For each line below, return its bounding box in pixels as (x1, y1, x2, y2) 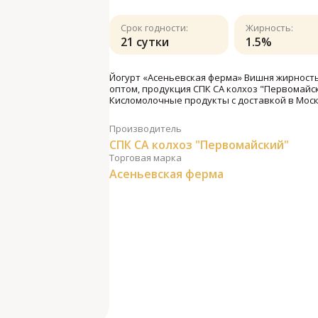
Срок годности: (121, 21, 188, 34)
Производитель (109, 122, 182, 135)
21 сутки (121, 34, 169, 50)
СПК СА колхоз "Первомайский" (109, 137, 289, 153)
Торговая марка (109, 151, 182, 164)
